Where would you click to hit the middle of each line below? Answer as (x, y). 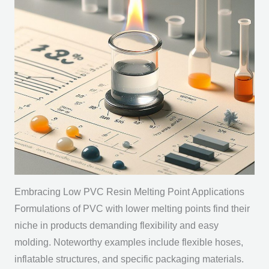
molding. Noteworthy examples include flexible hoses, (128, 243)
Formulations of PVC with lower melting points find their (132, 209)
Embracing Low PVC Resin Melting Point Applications (129, 192)
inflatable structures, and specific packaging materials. (129, 259)
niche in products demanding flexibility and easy (116, 226)
